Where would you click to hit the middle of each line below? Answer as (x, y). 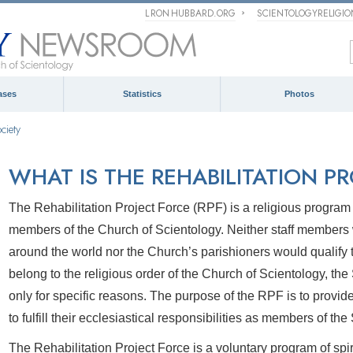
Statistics (142, 94)
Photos (299, 94)
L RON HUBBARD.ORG (191, 13)
